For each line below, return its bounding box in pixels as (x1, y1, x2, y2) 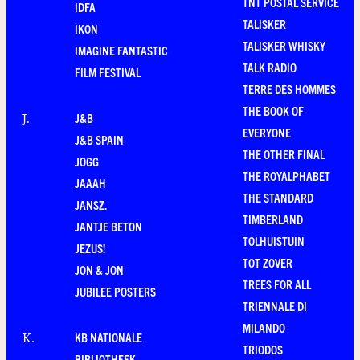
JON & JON (75, 262, 124, 277)
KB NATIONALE (75, 329, 142, 345)
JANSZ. (75, 197, 107, 212)
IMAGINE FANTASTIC (75, 43, 168, 58)
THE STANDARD (243, 190, 313, 205)
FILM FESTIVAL (75, 64, 141, 80)
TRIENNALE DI (243, 298, 307, 313)
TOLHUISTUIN (243, 233, 305, 248)
